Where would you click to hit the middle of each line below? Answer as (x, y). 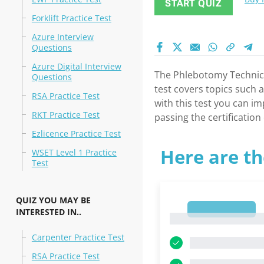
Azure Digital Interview (76, 66)
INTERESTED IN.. (48, 212)
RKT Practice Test (65, 115)
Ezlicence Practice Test (76, 133)
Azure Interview (62, 37)
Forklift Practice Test (71, 18)
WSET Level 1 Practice (74, 152)
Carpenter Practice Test (78, 237)
